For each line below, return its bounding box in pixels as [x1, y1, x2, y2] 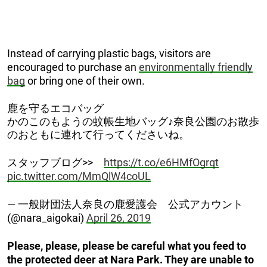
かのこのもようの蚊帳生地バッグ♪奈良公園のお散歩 [7, 114, 259, 128]
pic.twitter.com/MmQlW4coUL [7, 169, 151, 182]
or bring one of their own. [25, 74, 145, 87]
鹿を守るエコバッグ [7, 101, 104, 114]
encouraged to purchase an [7, 60, 139, 73]
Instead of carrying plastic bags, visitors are [7, 46, 211, 60]
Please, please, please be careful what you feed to [7, 239, 246, 252]
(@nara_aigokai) [7, 211, 86, 224]
